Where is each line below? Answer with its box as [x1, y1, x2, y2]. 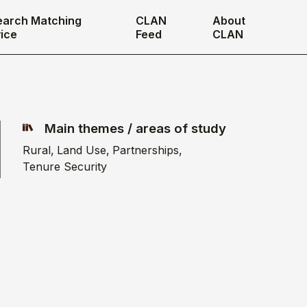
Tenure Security [23, 160, 107, 173]
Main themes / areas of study [45, 121, 226, 136]
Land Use [57, 143, 106, 157]
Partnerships [112, 143, 179, 157]
